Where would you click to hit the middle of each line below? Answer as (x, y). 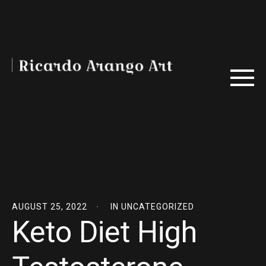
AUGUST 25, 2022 (50, 207)
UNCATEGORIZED (158, 207)
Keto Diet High (104, 232)
